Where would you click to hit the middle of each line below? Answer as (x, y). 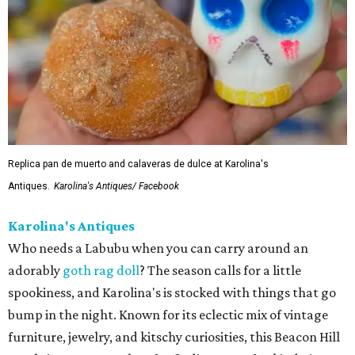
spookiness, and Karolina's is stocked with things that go (172, 292)
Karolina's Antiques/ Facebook (116, 186)
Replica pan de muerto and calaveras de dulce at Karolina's (138, 164)
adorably (35, 270)
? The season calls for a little (220, 270)
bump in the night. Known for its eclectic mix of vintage (168, 315)
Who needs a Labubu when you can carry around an (158, 248)
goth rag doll (101, 270)
